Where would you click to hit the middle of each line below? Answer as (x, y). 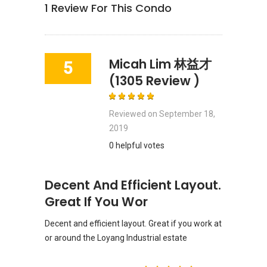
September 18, (187, 114)
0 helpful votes (137, 145)
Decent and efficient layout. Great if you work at (133, 223)
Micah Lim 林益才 (160, 64)
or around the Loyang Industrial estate (116, 238)
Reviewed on (134, 114)
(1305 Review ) (154, 80)
